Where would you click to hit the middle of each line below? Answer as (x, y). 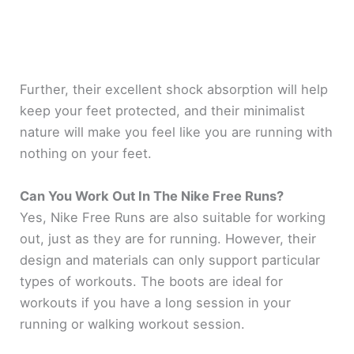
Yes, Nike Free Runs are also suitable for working (173, 217)
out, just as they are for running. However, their (168, 238)
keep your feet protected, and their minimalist (163, 111)
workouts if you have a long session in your (156, 302)
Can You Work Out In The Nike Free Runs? (152, 196)
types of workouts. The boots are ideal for (152, 281)
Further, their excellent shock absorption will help (174, 90)
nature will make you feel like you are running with (177, 132)
